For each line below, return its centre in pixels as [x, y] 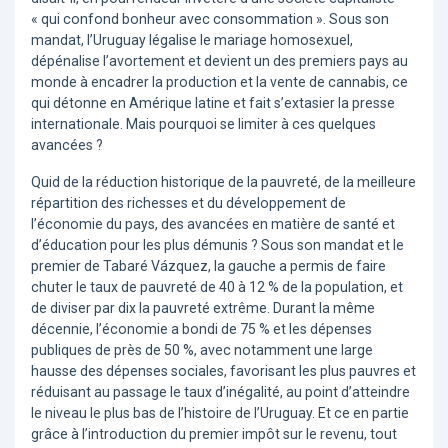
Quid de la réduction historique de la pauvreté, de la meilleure [223, 182]
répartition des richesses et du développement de [188, 203]
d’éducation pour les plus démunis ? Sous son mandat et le [217, 245]
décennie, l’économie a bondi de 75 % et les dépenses [201, 329]
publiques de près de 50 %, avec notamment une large [202, 350]
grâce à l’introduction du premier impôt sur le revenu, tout [214, 434]
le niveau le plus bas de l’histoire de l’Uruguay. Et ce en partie [220, 413]
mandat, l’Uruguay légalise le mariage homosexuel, [192, 40]
